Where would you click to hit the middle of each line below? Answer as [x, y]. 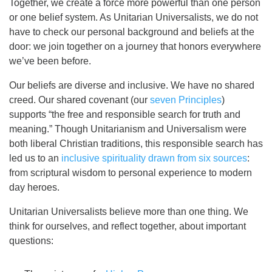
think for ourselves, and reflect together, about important [127, 226]
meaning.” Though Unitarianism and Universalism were [128, 129]
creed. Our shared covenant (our [80, 100]
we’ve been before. [50, 61]
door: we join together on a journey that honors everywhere [135, 46]
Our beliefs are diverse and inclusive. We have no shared [132, 85]
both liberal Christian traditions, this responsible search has [136, 143]
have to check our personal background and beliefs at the [132, 32]
